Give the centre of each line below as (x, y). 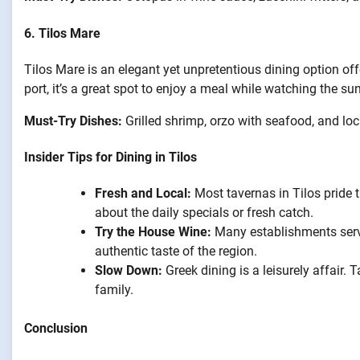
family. (114, 290)
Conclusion (56, 329)
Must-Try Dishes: (73, 121)
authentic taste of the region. (176, 252)
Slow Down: (129, 271)
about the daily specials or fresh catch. (204, 213)
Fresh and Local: (143, 194)
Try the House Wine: (153, 232)
